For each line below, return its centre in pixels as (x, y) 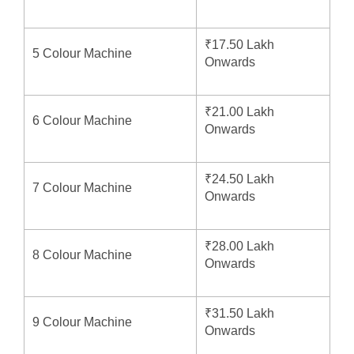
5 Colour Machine (82, 53)
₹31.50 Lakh (239, 313)
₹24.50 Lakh (239, 179)
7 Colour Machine (82, 187)
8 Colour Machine (82, 254)
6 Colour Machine (82, 120)
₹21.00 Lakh (239, 111)
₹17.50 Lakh (239, 44)
